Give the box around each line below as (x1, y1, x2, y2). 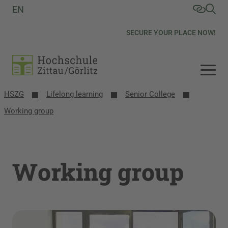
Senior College (125, 90, 175, 99)
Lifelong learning (46, 90, 103, 99)
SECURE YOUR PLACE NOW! (126, 28, 216, 37)
